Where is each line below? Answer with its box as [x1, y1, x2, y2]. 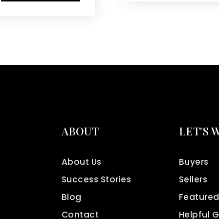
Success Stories [61, 174, 131, 185]
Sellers [178, 174, 208, 185]
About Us [61, 156, 102, 168]
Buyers [178, 156, 209, 168]
